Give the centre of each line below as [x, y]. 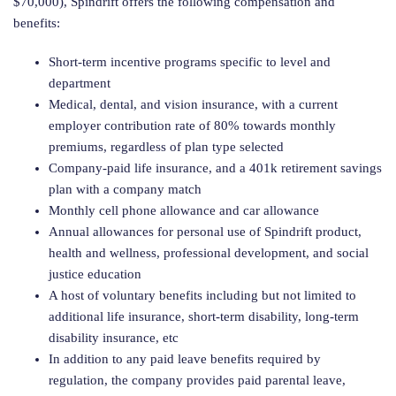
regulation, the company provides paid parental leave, [197, 380]
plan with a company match [125, 189]
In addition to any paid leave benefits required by [185, 359]
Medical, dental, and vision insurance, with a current [193, 104]
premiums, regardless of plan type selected [166, 147]
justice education [95, 274]
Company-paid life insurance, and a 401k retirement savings [215, 168]
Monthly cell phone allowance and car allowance [184, 210]
